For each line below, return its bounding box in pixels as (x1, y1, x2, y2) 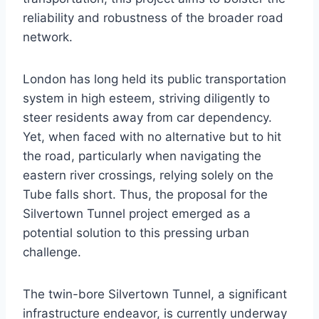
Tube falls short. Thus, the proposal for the (23, 187, 268, 202)
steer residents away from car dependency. (23, 110, 272, 125)
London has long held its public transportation (23, 72, 286, 87)
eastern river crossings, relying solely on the (23, 168, 273, 183)
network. (23, 30, 73, 45)
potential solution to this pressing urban (23, 226, 249, 241)
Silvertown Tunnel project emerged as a (23, 206, 251, 221)
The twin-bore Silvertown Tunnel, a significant (23, 287, 287, 302)
